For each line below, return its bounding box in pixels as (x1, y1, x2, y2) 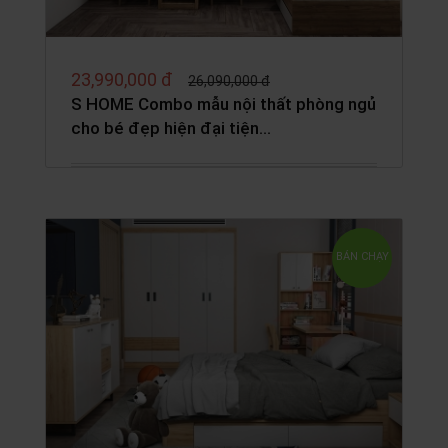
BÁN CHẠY (335, 250, 389, 264)
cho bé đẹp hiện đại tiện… (71, 118, 271, 139)
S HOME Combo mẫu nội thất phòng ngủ (71, 94, 376, 115)
